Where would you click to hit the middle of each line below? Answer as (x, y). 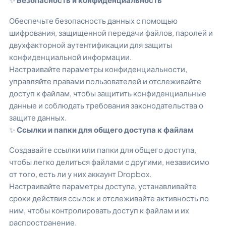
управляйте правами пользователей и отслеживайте (105, 81)
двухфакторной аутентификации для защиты (91, 44)
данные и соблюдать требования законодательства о (106, 105)
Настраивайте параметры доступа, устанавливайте (103, 186)
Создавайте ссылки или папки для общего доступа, (103, 150)
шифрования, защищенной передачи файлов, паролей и (111, 32)
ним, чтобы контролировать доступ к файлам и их (99, 210)
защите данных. (38, 117)
